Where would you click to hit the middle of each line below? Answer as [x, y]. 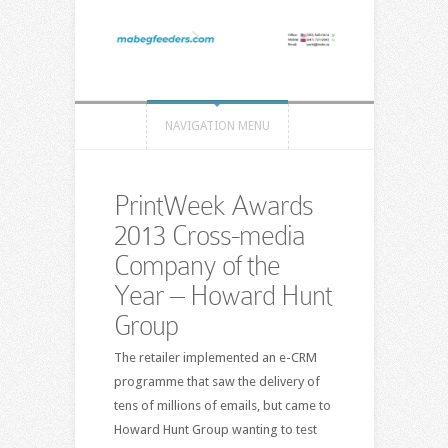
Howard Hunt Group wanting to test [215, 429]
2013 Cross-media [209, 235]
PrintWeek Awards [213, 205]
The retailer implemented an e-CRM [215, 357]
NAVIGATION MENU [217, 125]
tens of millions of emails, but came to [222, 405]
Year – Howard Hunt [222, 295]
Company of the [196, 265]
